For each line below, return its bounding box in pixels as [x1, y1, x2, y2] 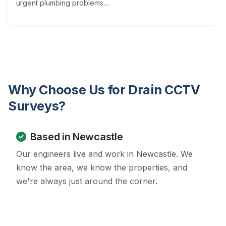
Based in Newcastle [30, 131, 123, 143]
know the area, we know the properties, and [16, 162, 187, 173]
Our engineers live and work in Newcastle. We [16, 149, 193, 159]
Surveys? [8, 98, 66, 114]
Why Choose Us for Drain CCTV [8, 82, 200, 98]
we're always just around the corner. [16, 176, 157, 187]
